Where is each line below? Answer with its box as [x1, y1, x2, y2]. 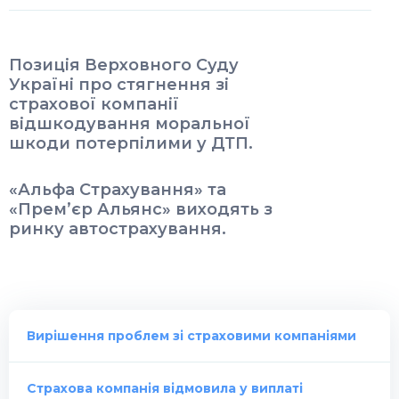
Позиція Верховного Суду [9, 55, 239, 75]
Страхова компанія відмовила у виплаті [27, 380, 303, 396]
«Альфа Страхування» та [9, 180, 226, 199]
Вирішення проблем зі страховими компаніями [27, 328, 356, 344]
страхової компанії [9, 94, 179, 114]
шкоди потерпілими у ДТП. [9, 134, 253, 153]
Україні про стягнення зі [9, 75, 229, 94]
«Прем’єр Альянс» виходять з [9, 199, 273, 219]
